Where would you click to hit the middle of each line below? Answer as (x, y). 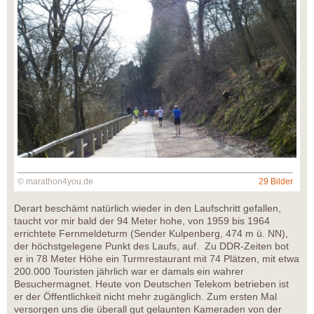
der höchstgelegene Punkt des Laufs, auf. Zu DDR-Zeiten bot (151, 246)
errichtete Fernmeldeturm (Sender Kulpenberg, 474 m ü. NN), (151, 234)
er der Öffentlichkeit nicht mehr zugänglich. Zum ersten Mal (145, 297)
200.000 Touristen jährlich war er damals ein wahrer (129, 272)
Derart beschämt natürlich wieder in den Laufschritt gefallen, (148, 209)
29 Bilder (276, 182)
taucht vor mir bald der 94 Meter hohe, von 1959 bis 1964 (142, 221)
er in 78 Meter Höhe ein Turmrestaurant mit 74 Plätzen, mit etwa (157, 259)
